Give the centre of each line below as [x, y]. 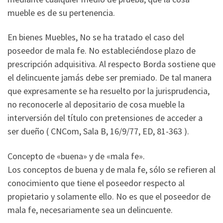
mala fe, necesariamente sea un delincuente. [90, 210]
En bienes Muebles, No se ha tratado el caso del [96, 37]
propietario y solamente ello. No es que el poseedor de [109, 196]
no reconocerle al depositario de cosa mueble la [96, 105]
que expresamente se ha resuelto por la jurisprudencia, [109, 91]
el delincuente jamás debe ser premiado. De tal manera [110, 78]
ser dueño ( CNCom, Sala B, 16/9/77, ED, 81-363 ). [98, 131]
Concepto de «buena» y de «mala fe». [76, 156]
